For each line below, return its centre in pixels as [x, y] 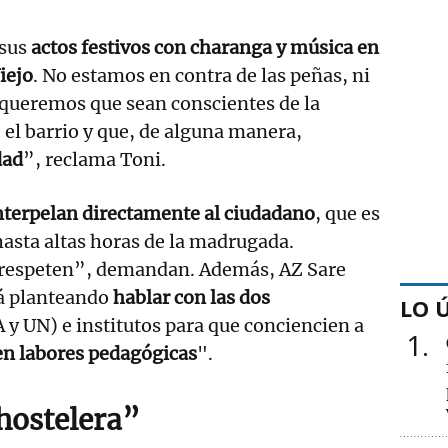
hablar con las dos [191, 297]
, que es [347, 213]
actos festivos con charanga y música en [205, 47]
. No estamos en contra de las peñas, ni [201, 75]
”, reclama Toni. [96, 159]
